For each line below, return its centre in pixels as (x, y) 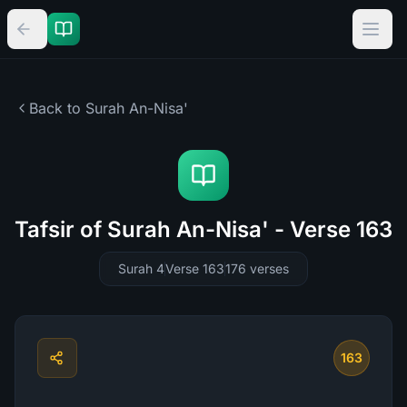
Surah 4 (141, 268)
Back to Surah (77, 108)
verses (269, 268)
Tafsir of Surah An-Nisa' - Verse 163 (203, 229)
